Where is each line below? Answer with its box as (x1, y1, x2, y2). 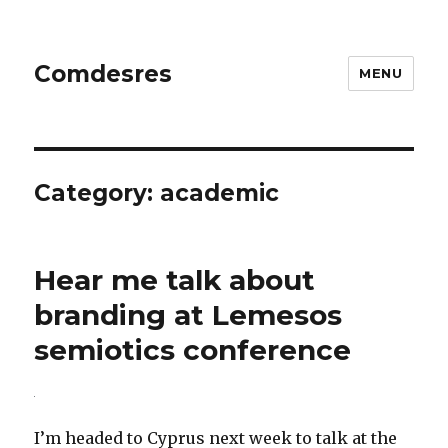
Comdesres (34, 59, 173, 88)
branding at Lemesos (34, 298, 343, 332)
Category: (34, 179, 161, 207)
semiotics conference (34, 333, 352, 367)
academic (160, 179, 280, 207)
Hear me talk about (34, 263, 316, 297)
